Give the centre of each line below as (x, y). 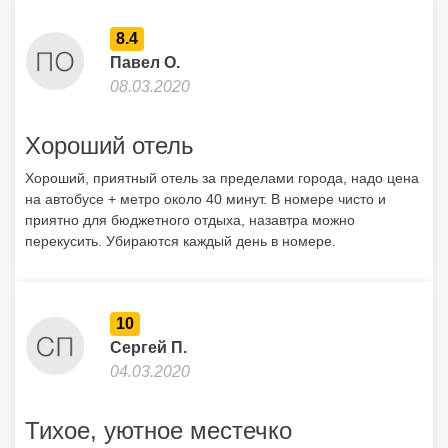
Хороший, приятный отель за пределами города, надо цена (222, 178)
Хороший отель (109, 145)
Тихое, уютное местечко (158, 430)
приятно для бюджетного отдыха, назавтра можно (190, 220)
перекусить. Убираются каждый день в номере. (180, 241)
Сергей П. (148, 347)
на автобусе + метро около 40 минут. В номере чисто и (205, 199)
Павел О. (145, 62)
